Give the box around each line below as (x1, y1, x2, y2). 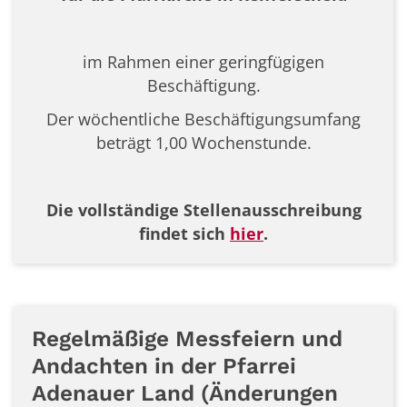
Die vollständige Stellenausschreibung (45, 199, 362, 222)
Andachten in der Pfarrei (32, 352, 296, 380)
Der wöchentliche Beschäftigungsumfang (46, 108, 361, 131)
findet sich (139, 223, 230, 245)
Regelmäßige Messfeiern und (32, 325, 342, 352)
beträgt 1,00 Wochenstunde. (95, 132, 312, 154)
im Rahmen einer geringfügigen (83, 51, 324, 74)
